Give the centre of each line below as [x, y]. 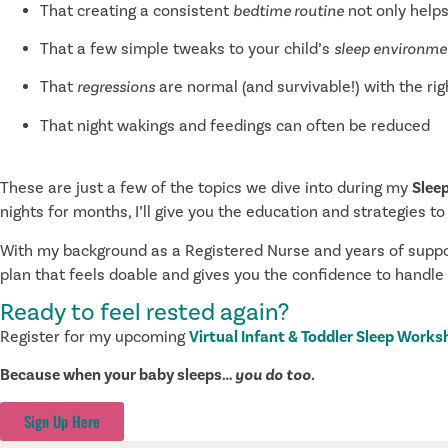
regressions [116, 87]
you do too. [275, 375]
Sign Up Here [62, 420]
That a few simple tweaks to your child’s [187, 48]
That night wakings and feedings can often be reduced [237, 125]
